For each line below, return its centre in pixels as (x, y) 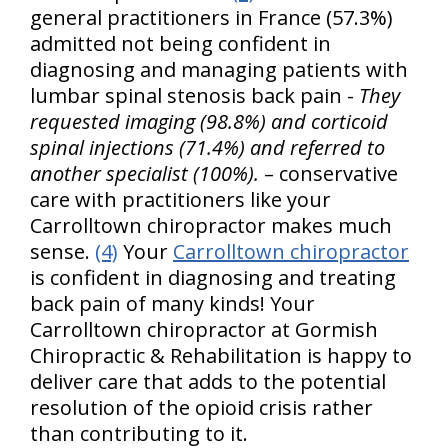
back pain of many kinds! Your (172, 303)
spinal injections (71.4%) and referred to (207, 147)
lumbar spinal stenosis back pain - (194, 95)
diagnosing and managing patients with (219, 69)
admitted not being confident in (180, 43)
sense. (62, 251)
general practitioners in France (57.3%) (211, 17)
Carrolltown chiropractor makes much (211, 225)
